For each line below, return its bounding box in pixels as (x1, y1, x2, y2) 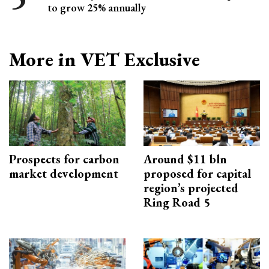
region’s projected (144, 180, 238, 196)
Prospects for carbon (9, 151, 119, 168)
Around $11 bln (144, 151, 227, 168)
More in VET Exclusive (9, 47, 200, 73)
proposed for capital (144, 166, 251, 182)
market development (9, 166, 118, 182)
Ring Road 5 (144, 195, 210, 211)
